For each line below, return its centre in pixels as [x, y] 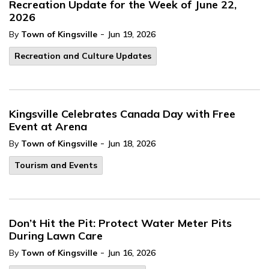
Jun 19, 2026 [131, 34]
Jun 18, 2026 [131, 144]
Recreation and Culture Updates [83, 56]
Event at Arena [48, 126]
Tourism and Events [56, 165]
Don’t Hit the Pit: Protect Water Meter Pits [120, 223]
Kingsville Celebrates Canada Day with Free [122, 114]
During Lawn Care [56, 236]
